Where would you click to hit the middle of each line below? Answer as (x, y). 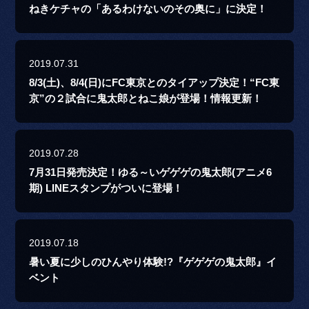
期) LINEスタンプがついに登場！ (106, 189)
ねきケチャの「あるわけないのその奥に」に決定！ (148, 9)
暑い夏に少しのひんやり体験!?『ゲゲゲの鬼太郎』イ (153, 262)
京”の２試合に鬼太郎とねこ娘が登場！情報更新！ (146, 99)
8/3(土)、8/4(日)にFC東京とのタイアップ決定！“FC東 (154, 83)
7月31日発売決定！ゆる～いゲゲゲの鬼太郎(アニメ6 (151, 173)
